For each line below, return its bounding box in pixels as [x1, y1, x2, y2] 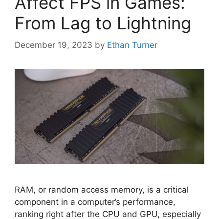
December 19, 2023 [15, 40, 92, 50]
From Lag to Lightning [15, 13, 191, 34]
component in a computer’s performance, [15, 197, 175, 207]
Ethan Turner [107, 40, 157, 50]
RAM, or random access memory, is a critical [15, 184, 189, 195]
